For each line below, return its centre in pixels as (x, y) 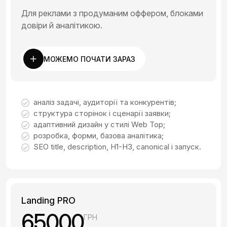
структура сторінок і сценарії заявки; (102, 113)
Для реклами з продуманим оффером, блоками (112, 13)
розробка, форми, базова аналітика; (99, 136)
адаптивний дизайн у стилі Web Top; (99, 124)
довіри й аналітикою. (62, 25)
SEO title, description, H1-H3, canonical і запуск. (117, 147)
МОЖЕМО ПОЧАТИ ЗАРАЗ (89, 59)
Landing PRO (48, 200)
